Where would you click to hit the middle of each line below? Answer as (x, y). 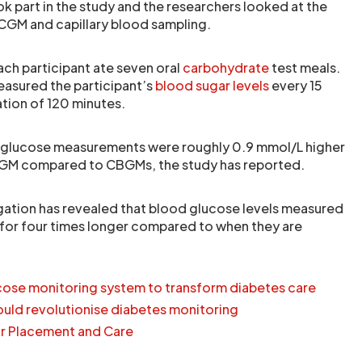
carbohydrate (226, 67)
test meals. (305, 67)
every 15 (296, 85)
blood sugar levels (212, 85)
